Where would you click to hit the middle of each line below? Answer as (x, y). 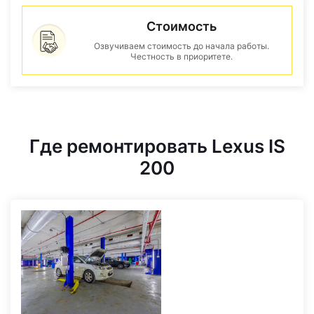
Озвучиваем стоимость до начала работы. (182, 46)
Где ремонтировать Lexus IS (157, 146)
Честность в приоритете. (182, 56)
